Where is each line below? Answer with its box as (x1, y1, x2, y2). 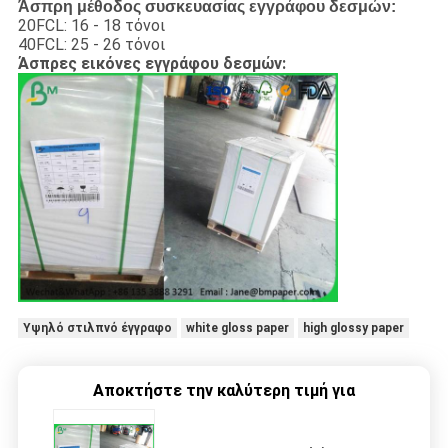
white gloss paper (185, 320, 289, 335)
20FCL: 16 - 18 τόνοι (17, 16, 165, 36)
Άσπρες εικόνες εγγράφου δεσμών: (17, 54, 286, 74)
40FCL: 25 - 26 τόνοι (17, 35, 165, 55)
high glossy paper (302, 320, 404, 335)
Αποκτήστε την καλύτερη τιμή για (93, 380, 355, 400)
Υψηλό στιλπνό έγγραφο (22, 320, 172, 335)
